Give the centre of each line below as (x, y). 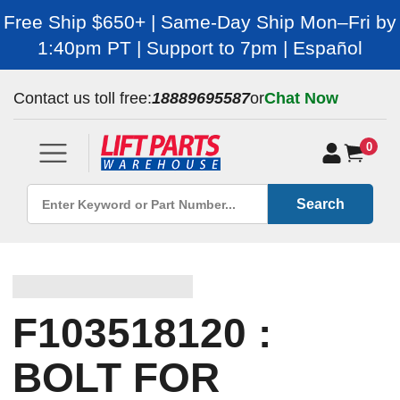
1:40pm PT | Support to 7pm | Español (200, 48)
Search (321, 204)
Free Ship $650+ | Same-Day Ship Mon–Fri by (200, 22)
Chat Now (301, 98)
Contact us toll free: (83, 98)
